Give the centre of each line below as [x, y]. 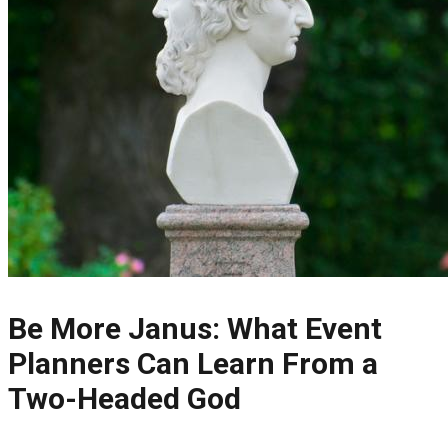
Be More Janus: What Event [195, 329]
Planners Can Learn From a [193, 364]
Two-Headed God [124, 399]
